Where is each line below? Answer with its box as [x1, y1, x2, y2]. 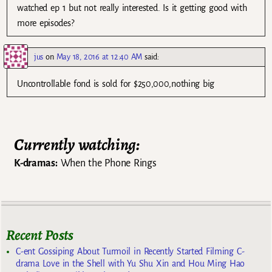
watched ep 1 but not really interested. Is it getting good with [17, 3, 247, 13]
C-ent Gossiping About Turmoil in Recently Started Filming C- [16, 246, 245, 257]
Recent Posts [6, 225, 73, 245]
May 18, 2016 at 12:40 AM [56, 52, 142, 62]
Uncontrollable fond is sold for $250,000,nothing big [17, 79, 215, 89]
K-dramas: [14, 158, 58, 169]
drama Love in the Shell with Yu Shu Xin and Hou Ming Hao [16, 259, 245, 269]
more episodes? [17, 18, 74, 29]
